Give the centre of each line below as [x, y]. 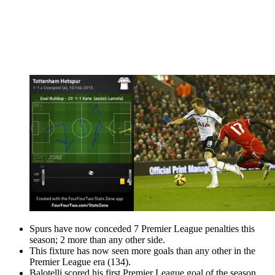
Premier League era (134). [80, 261]
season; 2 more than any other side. [97, 239]
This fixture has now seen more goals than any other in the [142, 250]
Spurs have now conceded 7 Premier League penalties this [142, 228]
